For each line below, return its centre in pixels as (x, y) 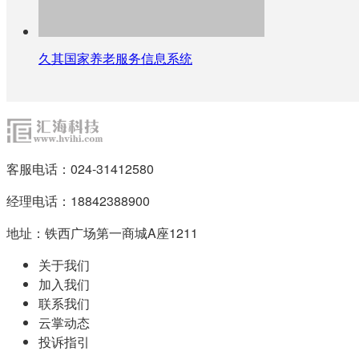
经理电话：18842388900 (78, 200)
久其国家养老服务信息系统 (115, 58)
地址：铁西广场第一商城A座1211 (102, 232)
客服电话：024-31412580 (80, 168)
